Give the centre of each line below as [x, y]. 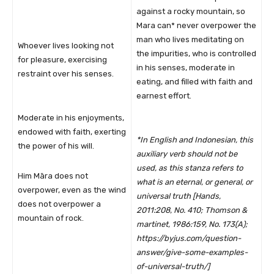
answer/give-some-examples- [192, 252]
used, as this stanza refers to [190, 168]
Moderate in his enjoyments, [71, 117]
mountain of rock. [51, 218]
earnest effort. [164, 95]
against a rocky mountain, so [191, 11]
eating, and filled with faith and [194, 81]
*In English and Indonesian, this [195, 139]
